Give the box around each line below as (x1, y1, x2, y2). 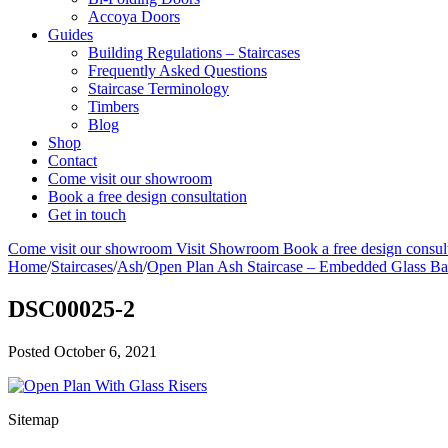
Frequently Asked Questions (88, 62, 267, 79)
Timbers (88, 98, 139, 115)
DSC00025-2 (8, 295, 135, 322)
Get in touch (48, 206, 126, 223)
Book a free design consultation (48, 188, 247, 205)
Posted (8, 342, 54, 360)
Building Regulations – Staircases (88, 44, 300, 61)
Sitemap (8, 410, 59, 428)
